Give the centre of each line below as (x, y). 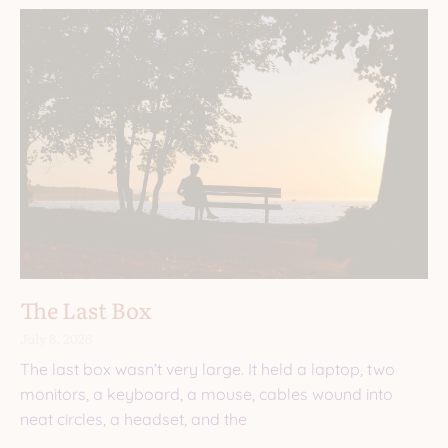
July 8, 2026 (56, 338)
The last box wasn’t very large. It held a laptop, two (207, 368)
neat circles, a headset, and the (133, 418)
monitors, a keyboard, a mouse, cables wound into (206, 393)
